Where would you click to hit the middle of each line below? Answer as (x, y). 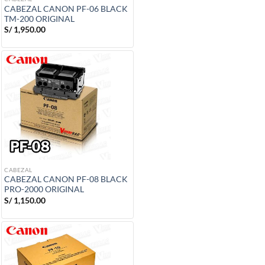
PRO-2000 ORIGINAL (44, 190)
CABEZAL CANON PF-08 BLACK (66, 180)
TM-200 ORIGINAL (39, 19)
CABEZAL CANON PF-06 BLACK (66, 9)
